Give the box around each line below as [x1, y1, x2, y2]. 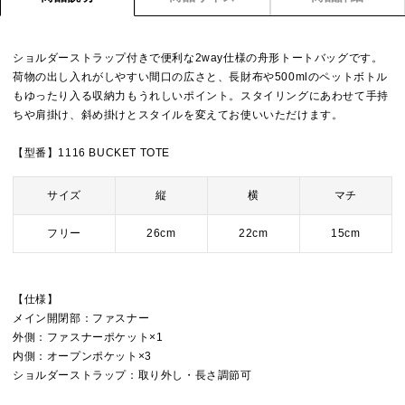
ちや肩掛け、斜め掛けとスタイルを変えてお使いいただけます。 [13, 108, 344, 121]
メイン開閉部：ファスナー [13, 312, 150, 325]
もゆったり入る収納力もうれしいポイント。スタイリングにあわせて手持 [13, 89, 389, 102]
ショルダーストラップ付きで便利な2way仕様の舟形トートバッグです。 [13, 52, 383, 64]
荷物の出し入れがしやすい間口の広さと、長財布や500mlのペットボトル [13, 71, 388, 83]
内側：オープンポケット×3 [13, 350, 152, 363]
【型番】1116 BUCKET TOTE [13, 146, 170, 159]
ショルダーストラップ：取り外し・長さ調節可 [13, 369, 252, 381]
